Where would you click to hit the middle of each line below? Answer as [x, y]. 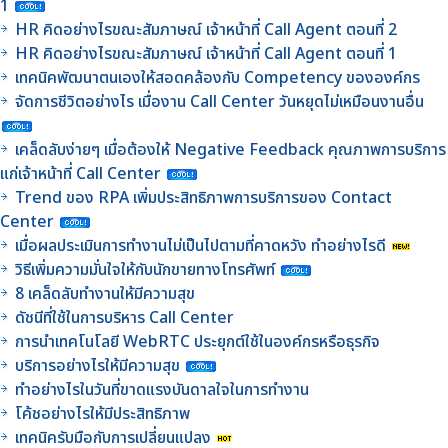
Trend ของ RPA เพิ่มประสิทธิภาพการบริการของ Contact [203, 197]
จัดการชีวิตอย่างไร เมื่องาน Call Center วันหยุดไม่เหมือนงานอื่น [219, 101]
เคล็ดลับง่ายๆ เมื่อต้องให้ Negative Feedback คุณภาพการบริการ [230, 149]
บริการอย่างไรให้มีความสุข [97, 365]
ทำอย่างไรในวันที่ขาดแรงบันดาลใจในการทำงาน [164, 389]
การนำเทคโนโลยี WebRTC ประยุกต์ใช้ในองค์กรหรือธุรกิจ [197, 341]
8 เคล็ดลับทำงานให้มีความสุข [105, 293]
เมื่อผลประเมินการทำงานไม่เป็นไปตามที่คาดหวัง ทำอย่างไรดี [200, 245]
